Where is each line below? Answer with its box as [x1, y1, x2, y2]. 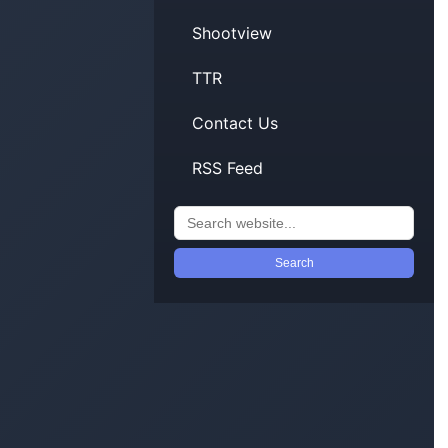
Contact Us [192, 113, 279, 134]
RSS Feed [192, 158, 264, 179]
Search [274, 256, 314, 271]
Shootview [192, 23, 273, 44]
